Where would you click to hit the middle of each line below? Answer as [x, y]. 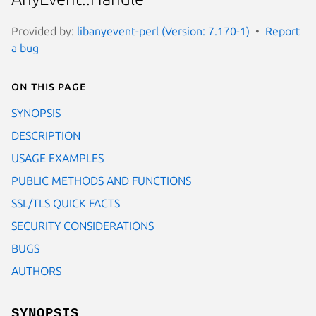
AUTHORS [36, 271]
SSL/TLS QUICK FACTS [66, 203]
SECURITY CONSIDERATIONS [83, 225]
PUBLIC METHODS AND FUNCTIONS [101, 180]
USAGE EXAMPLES [57, 158]
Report [282, 31]
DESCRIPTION [46, 135]
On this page [49, 86]
